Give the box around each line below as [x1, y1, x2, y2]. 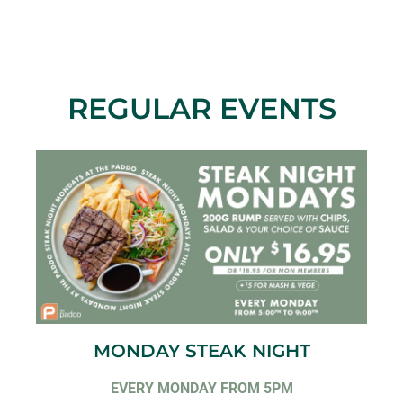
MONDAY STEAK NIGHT [93, 339, 310, 362]
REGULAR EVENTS [67, 90, 336, 126]
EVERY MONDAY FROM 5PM [110, 379, 293, 397]
